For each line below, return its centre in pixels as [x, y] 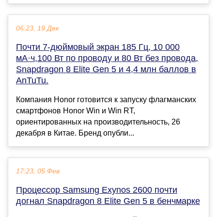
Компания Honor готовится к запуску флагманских [106, 99]
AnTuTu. [32, 80]
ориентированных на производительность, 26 [98, 122]
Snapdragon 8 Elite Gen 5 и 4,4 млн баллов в [106, 69]
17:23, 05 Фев [38, 171]
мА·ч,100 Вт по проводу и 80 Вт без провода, [107, 58]
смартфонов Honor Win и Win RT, [76, 110]
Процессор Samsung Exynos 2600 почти [97, 190]
